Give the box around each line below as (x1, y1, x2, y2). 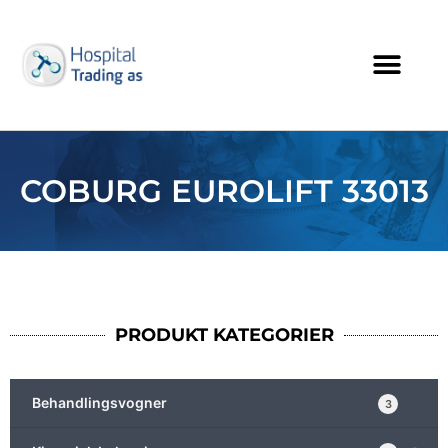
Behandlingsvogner (32, 394, 167, 411)
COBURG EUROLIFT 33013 (19, 171, 429, 210)
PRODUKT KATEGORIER (114, 324, 334, 346)
